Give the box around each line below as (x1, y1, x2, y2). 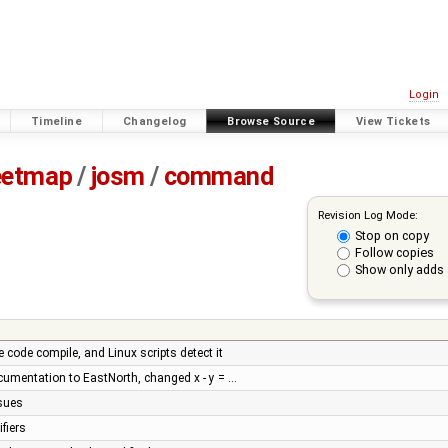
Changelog (122, 114, 187, 128)
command (163, 162, 274, 192)
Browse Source (227, 114, 316, 128)
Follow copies (354, 245, 434, 261)
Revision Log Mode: (317, 207, 418, 222)
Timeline (30, 114, 82, 128)
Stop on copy (354, 227, 429, 243)
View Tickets (356, 114, 431, 128)
